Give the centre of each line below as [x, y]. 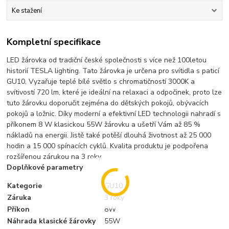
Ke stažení [27, 11]
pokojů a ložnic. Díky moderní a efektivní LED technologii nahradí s [114, 113]
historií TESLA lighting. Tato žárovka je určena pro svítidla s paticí [113, 71]
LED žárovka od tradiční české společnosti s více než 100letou [107, 60]
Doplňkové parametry [45, 167]
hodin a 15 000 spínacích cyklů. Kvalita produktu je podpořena [108, 146]
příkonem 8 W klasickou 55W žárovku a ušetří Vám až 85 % [104, 124]
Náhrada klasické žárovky [52, 221]
